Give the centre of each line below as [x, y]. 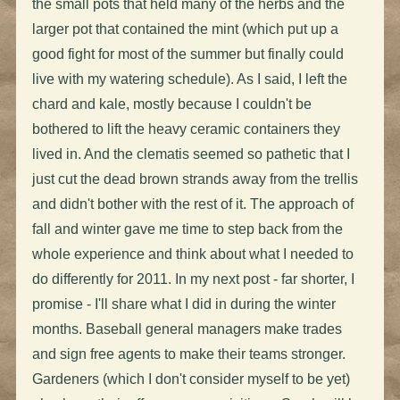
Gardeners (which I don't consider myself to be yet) [191, 379]
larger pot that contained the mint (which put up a [185, 29]
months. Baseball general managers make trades [187, 329]
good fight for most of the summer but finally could [187, 54]
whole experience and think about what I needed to [192, 254]
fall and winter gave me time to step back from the [187, 229]
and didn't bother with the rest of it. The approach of [192, 204]
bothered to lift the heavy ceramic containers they [186, 129]
